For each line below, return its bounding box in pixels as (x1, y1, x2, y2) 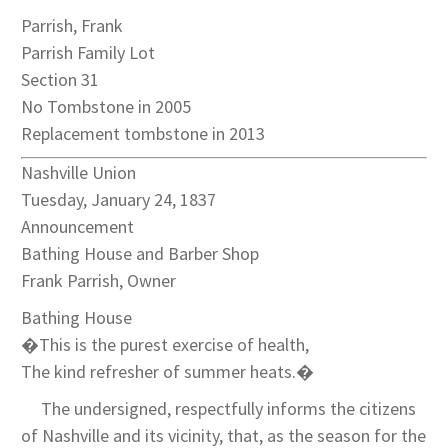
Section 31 (21, 68, 99, 92)
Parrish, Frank (21, 14, 123, 38)
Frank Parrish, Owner (21, 269, 176, 293)
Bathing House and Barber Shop (21, 242, 259, 266)
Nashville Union (21, 161, 136, 185)
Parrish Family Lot (21, 41, 155, 65)
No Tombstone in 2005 (21, 95, 191, 119)
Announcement (21, 215, 134, 239)
